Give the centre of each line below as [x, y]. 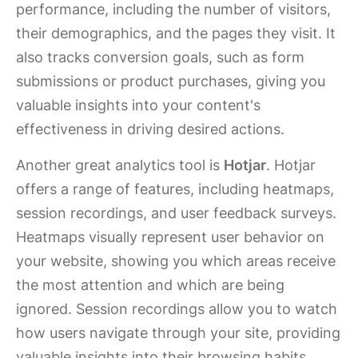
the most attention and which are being [150, 285]
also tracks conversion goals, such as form [160, 57]
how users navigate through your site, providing [178, 333]
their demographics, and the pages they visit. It [176, 33]
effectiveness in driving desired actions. [150, 129]
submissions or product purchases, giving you [171, 81]
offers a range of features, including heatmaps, [175, 189]
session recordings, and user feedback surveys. [176, 213]
